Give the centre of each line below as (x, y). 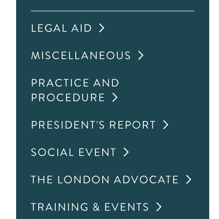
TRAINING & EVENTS (90, 207)
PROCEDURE (68, 98)
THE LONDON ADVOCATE (105, 180)
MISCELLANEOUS (81, 55)
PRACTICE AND (76, 83)
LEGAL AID (62, 28)
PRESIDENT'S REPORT (94, 125)
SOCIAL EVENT (74, 152)
